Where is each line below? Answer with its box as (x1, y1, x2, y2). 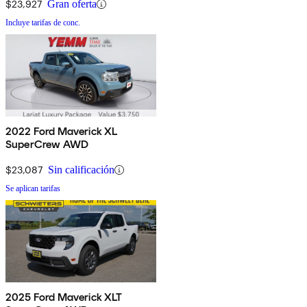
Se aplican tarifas (5, 184, 60, 194)
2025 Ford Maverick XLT (5, 291, 123, 304)
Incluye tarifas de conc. (5, 18, 80, 28)
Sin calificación (48, 164, 114, 176)
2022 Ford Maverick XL (5, 125, 118, 138)
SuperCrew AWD (5, 138, 89, 151)
